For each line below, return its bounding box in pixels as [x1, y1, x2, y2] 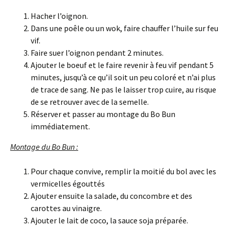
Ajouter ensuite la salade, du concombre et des [31, 190, 192, 201]
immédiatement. [31, 121, 90, 131]
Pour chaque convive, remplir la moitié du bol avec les [31, 166, 216, 176]
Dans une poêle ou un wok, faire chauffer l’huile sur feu [31, 22, 218, 33]
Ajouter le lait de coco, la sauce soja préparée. [31, 215, 188, 225]
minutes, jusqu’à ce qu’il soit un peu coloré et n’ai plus [31, 72, 216, 82]
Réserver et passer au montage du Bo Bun [31, 108, 175, 119]
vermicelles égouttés [31, 178, 105, 189]
